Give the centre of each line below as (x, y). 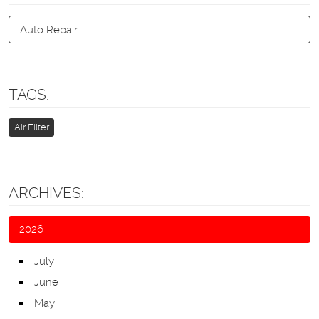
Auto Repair (49, 30)
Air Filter (31, 127)
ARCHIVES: (46, 193)
